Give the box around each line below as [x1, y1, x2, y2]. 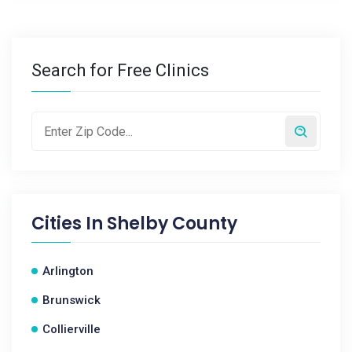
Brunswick [42, 293, 101, 307]
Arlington [42, 264, 93, 278]
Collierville [42, 322, 101, 336]
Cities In [31, 211, 107, 236]
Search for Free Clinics [31, 60, 209, 80]
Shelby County [107, 211, 237, 236]
